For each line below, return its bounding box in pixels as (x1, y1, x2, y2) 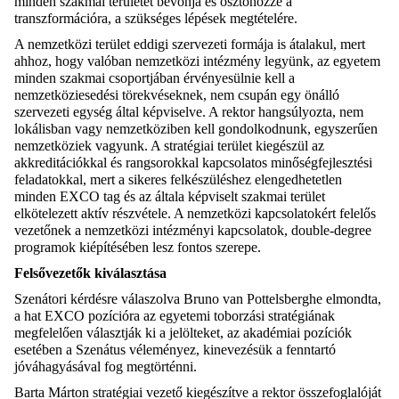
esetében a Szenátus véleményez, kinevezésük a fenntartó (14, 342, 336, 358)
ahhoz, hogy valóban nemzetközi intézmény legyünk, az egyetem (14, 53, 380, 69)
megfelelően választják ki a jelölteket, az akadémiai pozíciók (14, 325, 352, 341)
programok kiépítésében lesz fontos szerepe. (14, 240, 265, 256)
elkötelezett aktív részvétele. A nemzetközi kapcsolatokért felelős (14, 206, 376, 222)
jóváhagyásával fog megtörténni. (14, 359, 204, 375)
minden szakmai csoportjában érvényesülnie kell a (14, 70, 295, 86)
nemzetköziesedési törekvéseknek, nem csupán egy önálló (14, 87, 339, 103)
